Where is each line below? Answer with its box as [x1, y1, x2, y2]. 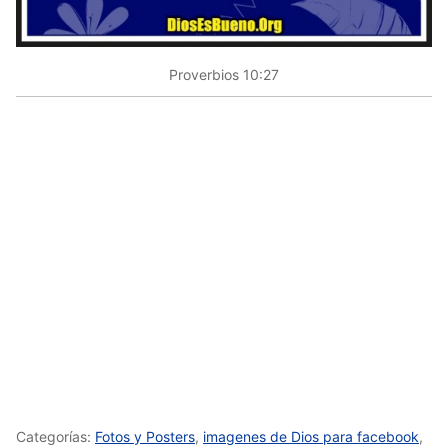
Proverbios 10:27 [169, 66, 279, 84]
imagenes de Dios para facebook [203, 427, 419, 445]
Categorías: [16, 427, 95, 445]
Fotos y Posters [95, 427, 195, 445]
